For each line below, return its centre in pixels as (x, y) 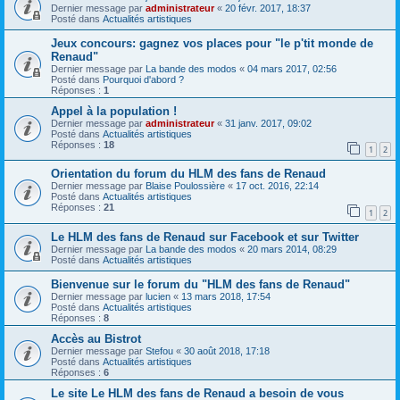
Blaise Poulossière (185, 186)
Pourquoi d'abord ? (143, 79)
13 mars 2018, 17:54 (226, 296)
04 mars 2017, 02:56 (292, 68)
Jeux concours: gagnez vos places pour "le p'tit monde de (212, 43)
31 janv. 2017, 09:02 (268, 123)
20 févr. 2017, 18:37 (268, 8)
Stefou (159, 350)
